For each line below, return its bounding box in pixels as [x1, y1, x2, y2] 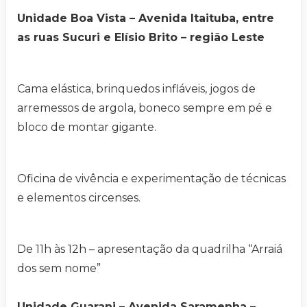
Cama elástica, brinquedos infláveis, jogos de [17, 82, 256, 95]
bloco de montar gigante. [17, 120, 156, 134]
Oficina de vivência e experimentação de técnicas [17, 171, 286, 185]
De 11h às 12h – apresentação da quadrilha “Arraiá [17, 242, 282, 256]
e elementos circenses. [17, 191, 140, 204]
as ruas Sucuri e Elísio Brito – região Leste [17, 30, 265, 44]
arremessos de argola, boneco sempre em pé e [17, 101, 272, 114]
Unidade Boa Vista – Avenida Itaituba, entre [17, 11, 274, 25]
